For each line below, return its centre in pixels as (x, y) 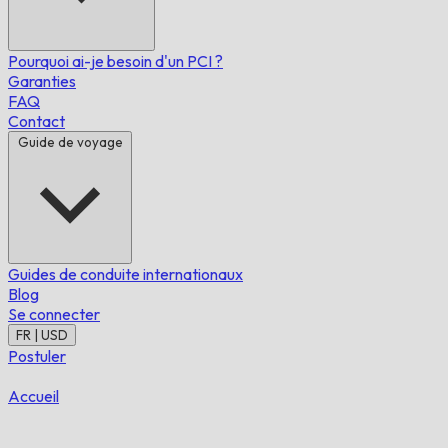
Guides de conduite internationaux (125, 274)
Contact (36, 121)
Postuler (37, 356)
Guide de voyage (70, 142)
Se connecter (54, 314)
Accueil (33, 396)
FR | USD (42, 335)
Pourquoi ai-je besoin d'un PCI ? (115, 61)
